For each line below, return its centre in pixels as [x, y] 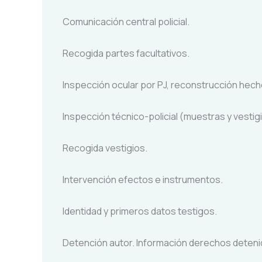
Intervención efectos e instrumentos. [143, 180]
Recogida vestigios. [105, 148]
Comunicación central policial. [126, 22]
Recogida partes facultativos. [126, 53]
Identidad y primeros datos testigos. [140, 211]
